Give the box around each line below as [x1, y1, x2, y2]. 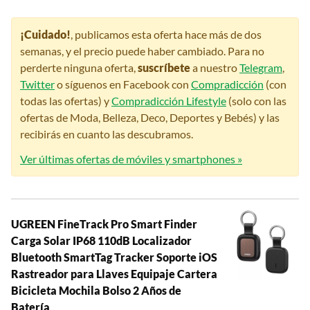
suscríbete [138, 61, 190, 75]
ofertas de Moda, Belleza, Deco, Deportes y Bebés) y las [20, 111, 280, 125]
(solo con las [226, 94, 286, 108]
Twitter [20, 77, 55, 91]
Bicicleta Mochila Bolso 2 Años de [11, 284, 181, 298]
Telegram [239, 61, 282, 75]
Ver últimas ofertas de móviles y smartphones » [20, 152, 242, 166]
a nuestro [190, 61, 239, 75]
